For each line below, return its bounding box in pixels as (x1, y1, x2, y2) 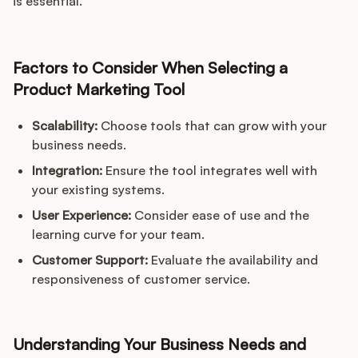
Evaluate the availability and (148, 252, 318, 268)
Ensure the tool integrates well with (102, 162, 317, 179)
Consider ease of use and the (131, 207, 309, 224)
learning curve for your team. (32, 226, 205, 243)
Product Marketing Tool (13, 79, 185, 100)
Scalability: (32, 117, 97, 134)
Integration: (32, 162, 102, 179)
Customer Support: (32, 252, 148, 268)
